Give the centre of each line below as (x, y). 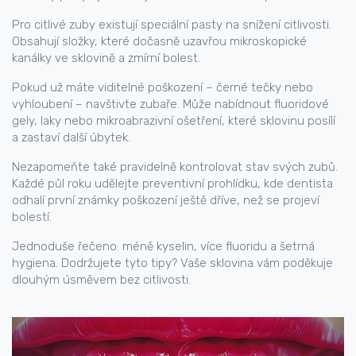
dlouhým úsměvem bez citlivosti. (101, 280)
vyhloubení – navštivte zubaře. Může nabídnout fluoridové (170, 104)
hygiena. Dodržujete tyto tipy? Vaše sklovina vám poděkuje (172, 263)
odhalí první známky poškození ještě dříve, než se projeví (166, 200)
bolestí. (32, 217)
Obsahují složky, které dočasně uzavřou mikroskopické (159, 41)
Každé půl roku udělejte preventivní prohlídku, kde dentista (172, 184)
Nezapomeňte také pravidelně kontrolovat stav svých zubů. (175, 167)
